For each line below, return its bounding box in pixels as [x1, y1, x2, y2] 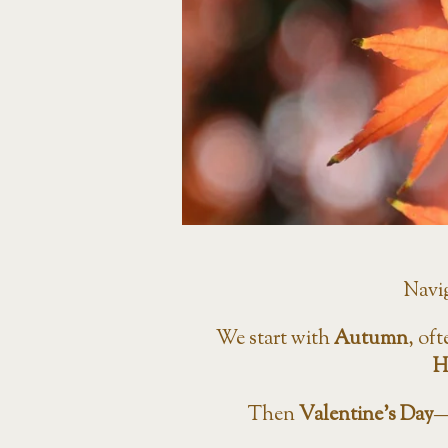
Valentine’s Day [298, 401, 434, 431]
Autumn [333, 325, 408, 355]
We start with [215, 325, 334, 355]
